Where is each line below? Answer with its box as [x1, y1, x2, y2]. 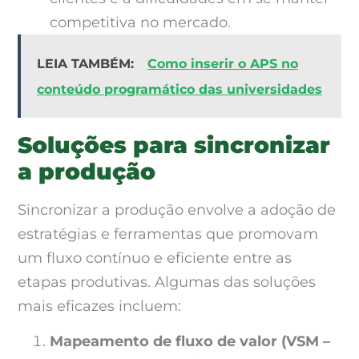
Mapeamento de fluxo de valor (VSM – [50, 332, 330, 350]
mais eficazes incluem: [18, 296, 181, 315]
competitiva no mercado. [50, 13, 231, 31]
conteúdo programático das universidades [37, 81, 322, 97]
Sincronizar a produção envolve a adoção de [18, 200, 336, 219]
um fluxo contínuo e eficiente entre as [18, 248, 292, 267]
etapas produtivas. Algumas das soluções [18, 272, 316, 291]
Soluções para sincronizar [18, 131, 330, 159]
